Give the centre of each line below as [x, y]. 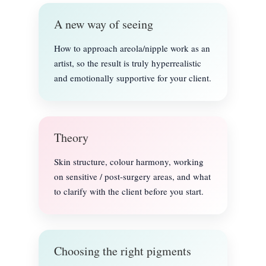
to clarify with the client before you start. [129, 191]
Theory [71, 137]
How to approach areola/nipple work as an [132, 48]
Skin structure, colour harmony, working [129, 161]
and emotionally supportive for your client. [132, 77]
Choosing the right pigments [122, 251]
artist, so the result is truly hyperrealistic [127, 63]
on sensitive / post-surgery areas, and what [132, 176]
